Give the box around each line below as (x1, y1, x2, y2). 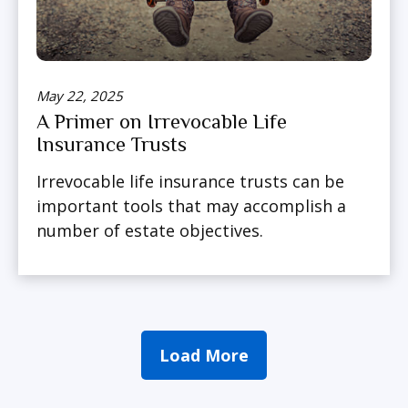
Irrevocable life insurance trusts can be (36, 169, 344, 192)
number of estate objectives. (36, 219, 263, 241)
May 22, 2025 (36, 86, 123, 105)
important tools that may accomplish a (36, 194, 346, 217)
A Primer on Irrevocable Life (36, 109, 287, 133)
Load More (159, 343, 249, 366)
